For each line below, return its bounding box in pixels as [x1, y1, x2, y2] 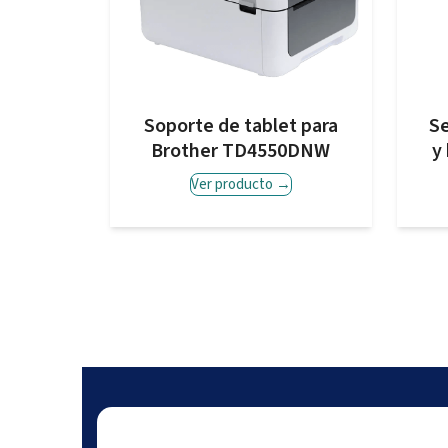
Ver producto [190, 174, 276, 196]
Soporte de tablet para [143, 112, 338, 141]
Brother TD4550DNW [151, 137, 331, 166]
